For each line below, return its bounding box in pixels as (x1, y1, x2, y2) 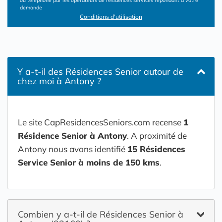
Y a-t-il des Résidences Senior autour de (17, 66, 183, 77)
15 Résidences (127, 144, 185, 154)
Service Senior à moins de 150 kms (18, 157, 160, 167)
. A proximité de (127, 130, 187, 141)
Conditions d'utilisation (80, 13, 142, 20)
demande (20, 4, 42, 11)
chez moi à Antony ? (17, 75, 101, 87)
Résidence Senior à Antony (18, 130, 127, 141)
